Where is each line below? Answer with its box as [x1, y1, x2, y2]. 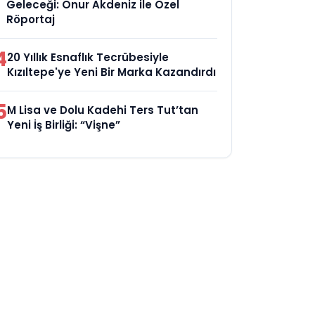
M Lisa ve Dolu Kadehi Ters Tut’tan [7, 103, 199, 117]
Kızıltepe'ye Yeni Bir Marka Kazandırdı [7, 65, 217, 79]
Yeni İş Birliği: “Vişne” [7, 117, 121, 132]
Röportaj [6, 12, 56, 27]
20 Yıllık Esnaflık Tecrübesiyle [7, 50, 169, 65]
